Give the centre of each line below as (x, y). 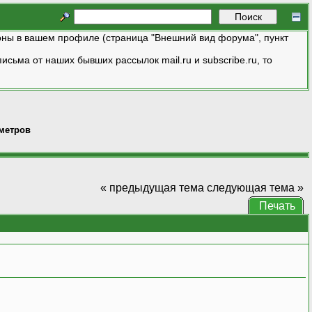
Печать (277, 205)
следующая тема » (255, 187)
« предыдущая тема (152, 187)
